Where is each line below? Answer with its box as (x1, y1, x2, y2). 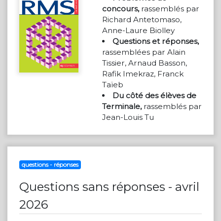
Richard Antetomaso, (102, 15, 182, 24)
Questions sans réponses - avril (19, 180, 199, 194)
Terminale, (102, 102, 142, 111)
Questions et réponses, (112, 37, 199, 46)
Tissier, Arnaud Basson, (102, 58, 187, 68)
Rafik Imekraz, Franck (102, 69, 184, 78)
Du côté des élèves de (112, 91, 197, 100)
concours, (102, 4, 139, 13)
